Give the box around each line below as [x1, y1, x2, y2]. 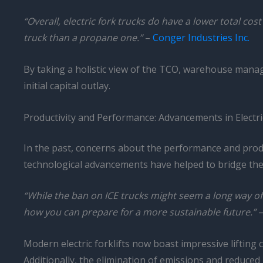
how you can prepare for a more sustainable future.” [23, 205, 256, 219]
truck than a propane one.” [23, 31, 143, 45]
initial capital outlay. [23, 79, 110, 92]
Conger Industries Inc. [153, 31, 249, 45]
